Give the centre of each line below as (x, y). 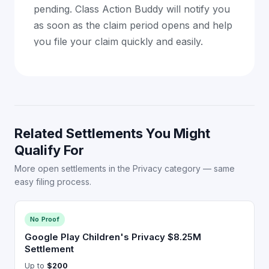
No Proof (45, 219)
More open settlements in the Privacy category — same (125, 168)
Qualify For (49, 150)
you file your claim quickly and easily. (118, 41)
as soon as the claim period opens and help (133, 25)
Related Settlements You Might (112, 133)
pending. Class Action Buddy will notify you (132, 9)
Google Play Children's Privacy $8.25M (113, 237)
